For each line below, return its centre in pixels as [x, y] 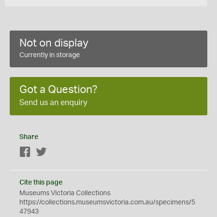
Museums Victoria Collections [65, 193]
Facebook [46, 153]
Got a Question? [58, 90]
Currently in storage [50, 55]
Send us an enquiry [53, 103]
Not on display [54, 43]
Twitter [57, 153]
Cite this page [41, 183]
